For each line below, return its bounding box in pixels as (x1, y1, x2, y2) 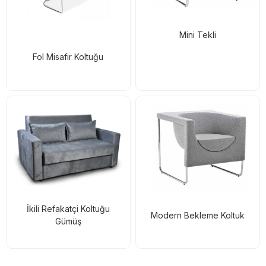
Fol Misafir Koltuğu (33, 52, 104, 62)
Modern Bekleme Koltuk (151, 210, 245, 220)
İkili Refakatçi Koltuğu (26, 204, 110, 214)
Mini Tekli (179, 29, 217, 40)
